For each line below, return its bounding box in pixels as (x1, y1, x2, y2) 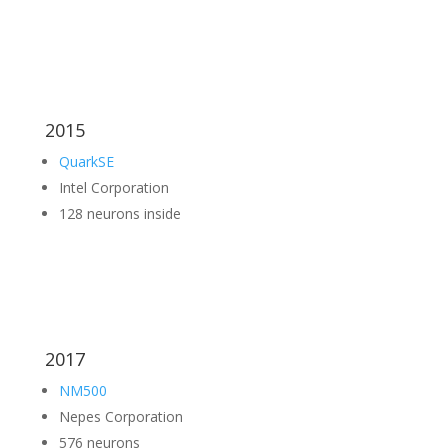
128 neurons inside (58, 204, 181, 223)
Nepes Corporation (58, 407, 183, 426)
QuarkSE (58, 152, 114, 171)
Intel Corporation (58, 178, 169, 197)
